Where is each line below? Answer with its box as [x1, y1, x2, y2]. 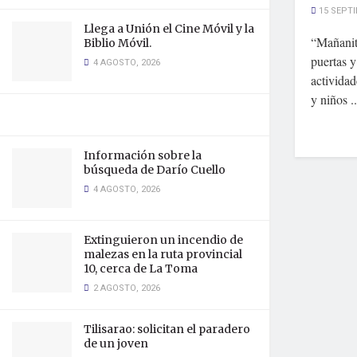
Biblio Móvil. [84, 36, 151, 50]
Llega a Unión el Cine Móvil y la [84, 22, 254, 36]
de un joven [84, 336, 148, 351]
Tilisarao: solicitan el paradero [84, 322, 250, 336]
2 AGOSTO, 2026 [91, 281, 160, 295]
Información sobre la [84, 148, 202, 163]
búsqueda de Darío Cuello [84, 163, 226, 177]
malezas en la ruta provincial [84, 247, 242, 261]
